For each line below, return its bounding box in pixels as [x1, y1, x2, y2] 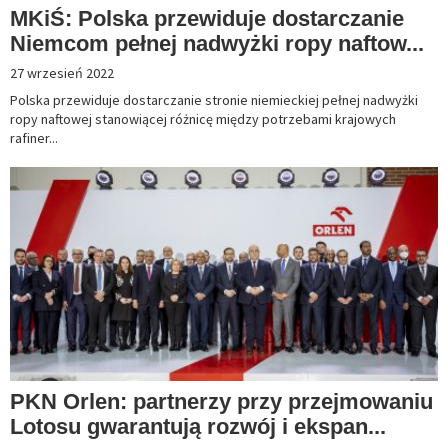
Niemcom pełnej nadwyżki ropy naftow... [10, 31, 424, 57]
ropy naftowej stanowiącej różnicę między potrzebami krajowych [10, 110, 396, 129]
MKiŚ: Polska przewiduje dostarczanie [10, 6, 404, 32]
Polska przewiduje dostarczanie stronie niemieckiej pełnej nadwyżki [10, 91, 418, 110]
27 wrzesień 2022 [10, 64, 114, 83]
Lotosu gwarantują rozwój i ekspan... [10, 414, 386, 440]
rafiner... [10, 129, 58, 148]
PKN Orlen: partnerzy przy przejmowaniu [10, 389, 433, 415]
